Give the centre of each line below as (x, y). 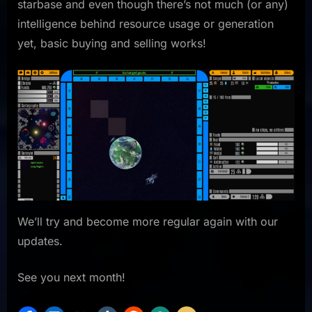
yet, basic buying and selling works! (112, 44)
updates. (40, 241)
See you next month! (71, 277)
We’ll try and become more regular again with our (148, 221)
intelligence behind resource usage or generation (146, 24)
